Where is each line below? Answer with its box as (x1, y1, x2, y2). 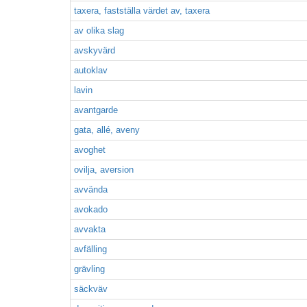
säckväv (74, 284, 108, 294)
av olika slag (74, 25, 124, 36)
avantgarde (74, 105, 118, 115)
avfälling (74, 244, 107, 254)
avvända (74, 184, 108, 195)
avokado (74, 204, 108, 214)
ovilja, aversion (74, 164, 134, 175)
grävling (74, 264, 105, 274)
